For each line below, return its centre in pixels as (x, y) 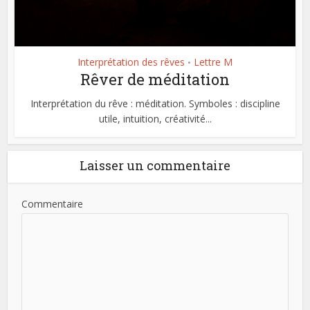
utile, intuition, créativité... (155, 118)
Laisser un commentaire (155, 165)
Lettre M (213, 62)
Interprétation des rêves (131, 62)
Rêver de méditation (155, 79)
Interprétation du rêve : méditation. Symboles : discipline (155, 103)
